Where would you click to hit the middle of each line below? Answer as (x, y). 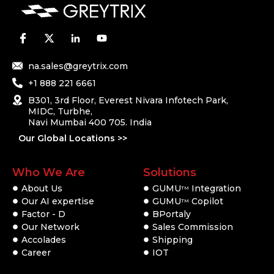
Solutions (170, 173)
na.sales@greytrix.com (78, 66)
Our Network (50, 227)
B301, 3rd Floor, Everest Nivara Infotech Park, (128, 101)
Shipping (172, 240)
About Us (42, 189)
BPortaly (172, 214)
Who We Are (49, 173)
